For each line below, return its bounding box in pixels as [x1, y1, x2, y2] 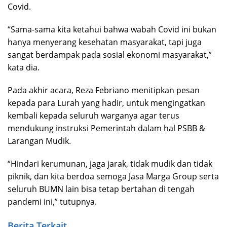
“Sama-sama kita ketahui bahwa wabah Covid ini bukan [8, 24, 216, 35]
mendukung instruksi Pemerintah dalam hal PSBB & [8, 123, 205, 134]
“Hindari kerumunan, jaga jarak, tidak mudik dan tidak [8, 158, 212, 170]
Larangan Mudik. [8, 135, 71, 147]
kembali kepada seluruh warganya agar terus [8, 110, 179, 122]
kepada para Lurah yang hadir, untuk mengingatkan [8, 97, 205, 109]
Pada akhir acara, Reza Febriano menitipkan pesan [8, 85, 200, 96]
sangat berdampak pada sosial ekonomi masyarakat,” [8, 49, 214, 61]
